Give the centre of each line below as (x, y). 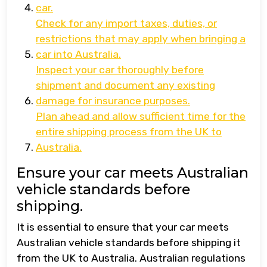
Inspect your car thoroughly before (120, 70)
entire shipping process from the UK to (129, 132)
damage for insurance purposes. (113, 101)
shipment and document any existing (125, 85)
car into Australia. (78, 54)
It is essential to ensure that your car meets (123, 227)
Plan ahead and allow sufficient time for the (141, 116)
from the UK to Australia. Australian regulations (131, 258)
